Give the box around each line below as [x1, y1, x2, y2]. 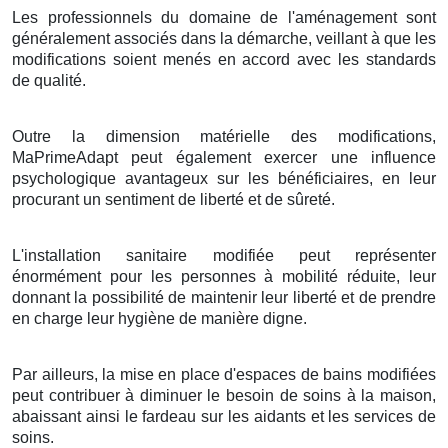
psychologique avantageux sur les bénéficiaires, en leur [12, 169, 436, 187]
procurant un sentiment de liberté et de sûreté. [12, 190, 335, 208]
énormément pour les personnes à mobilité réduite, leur [12, 267, 436, 285]
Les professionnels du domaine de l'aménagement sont [12, 8, 436, 26]
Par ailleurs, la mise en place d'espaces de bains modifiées [12, 365, 436, 383]
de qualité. [12, 71, 86, 89]
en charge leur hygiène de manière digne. [12, 309, 307, 327]
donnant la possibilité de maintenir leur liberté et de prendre [12, 288, 436, 306]
